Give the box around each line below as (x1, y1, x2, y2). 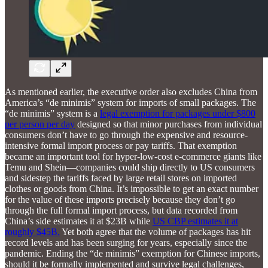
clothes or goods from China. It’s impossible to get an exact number (5, 184, 258, 194)
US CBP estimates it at (153, 216, 238, 227)
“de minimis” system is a (5, 108, 100, 119)
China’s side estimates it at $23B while (5, 216, 153, 227)
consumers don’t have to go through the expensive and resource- (5, 130, 248, 141)
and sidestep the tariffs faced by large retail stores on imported (5, 173, 237, 184)
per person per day (5, 119, 75, 130)
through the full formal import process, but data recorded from (5, 205, 237, 216)
